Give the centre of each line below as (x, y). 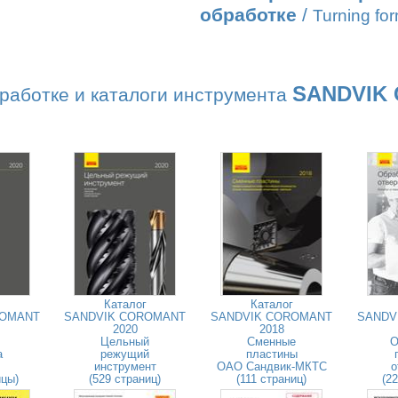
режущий (125, 354)
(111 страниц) (271, 379)
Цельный (125, 342)
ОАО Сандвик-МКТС (271, 366)
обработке (248, 15)
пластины (271, 354)
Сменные (271, 342)
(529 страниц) (125, 379)
